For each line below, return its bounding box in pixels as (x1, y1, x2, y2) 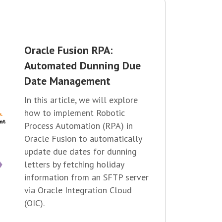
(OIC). (24, 197, 45, 209)
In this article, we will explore (24, 94, 138, 106)
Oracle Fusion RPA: (24, 43, 112, 57)
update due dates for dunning (24, 145, 137, 157)
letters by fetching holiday (24, 158, 124, 170)
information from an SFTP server (24, 171, 149, 183)
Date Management (24, 73, 111, 88)
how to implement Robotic (24, 107, 125, 118)
